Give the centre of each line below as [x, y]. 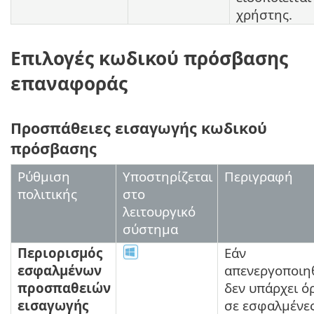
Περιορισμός [60, 252]
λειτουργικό [159, 211]
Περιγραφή [259, 176]
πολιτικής [47, 193]
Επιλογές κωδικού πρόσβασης [149, 59]
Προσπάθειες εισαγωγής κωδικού [139, 128]
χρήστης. [264, 14]
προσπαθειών [64, 287]
